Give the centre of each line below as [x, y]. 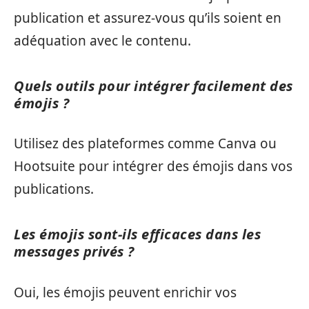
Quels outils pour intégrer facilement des [153, 86]
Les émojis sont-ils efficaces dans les [137, 234]
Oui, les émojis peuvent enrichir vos [125, 292]
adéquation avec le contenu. [102, 40]
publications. [54, 189]
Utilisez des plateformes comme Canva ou [145, 143]
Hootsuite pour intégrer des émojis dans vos [153, 166]
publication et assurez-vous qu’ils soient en [148, 18]
